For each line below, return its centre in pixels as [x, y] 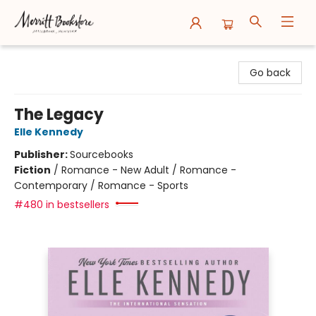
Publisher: [42, 154]
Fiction [32, 170]
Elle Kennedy [49, 132]
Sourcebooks [102, 154]
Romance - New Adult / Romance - [149, 170]
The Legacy [59, 115]
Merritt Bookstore [53, 57]
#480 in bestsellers [62, 205]
